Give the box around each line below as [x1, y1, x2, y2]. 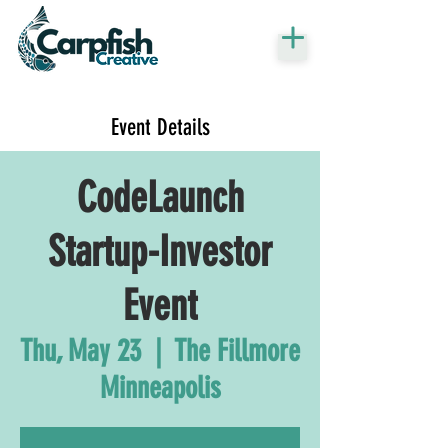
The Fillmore [175, 333, 300, 369]
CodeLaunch [76, 173, 244, 223]
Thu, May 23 [20, 333, 141, 369]
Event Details [110, 114, 210, 141]
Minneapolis [99, 370, 221, 406]
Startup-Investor [48, 227, 272, 277]
